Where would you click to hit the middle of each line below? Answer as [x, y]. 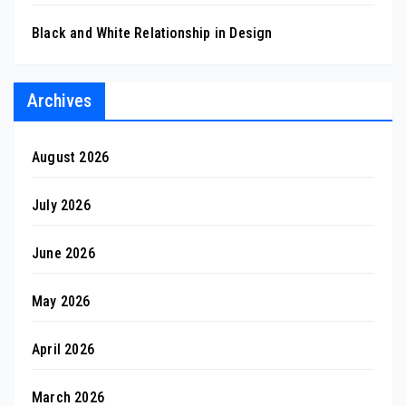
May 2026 [61, 301]
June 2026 [63, 253]
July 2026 [61, 205]
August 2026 [71, 157]
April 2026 [63, 349]
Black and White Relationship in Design [152, 33]
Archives [59, 100]
